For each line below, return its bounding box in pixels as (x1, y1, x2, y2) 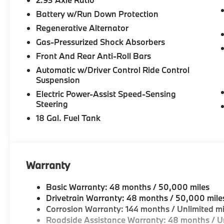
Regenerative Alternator (36, 22, 129, 33)
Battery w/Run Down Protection (36, 8, 159, 19)
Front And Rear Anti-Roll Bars (36, 50, 151, 61)
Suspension (36, 74, 80, 85)
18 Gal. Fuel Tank (36, 112, 101, 123)
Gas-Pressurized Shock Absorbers (36, 36, 165, 47)
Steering (36, 98, 68, 109)
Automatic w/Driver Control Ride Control (36, 64, 190, 75)
